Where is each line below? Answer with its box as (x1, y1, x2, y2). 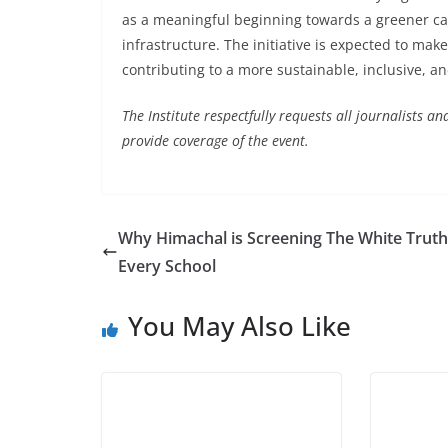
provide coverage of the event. (122, 130, 309, 150)
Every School (118, 254, 216, 277)
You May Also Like (128, 307, 351, 344)
